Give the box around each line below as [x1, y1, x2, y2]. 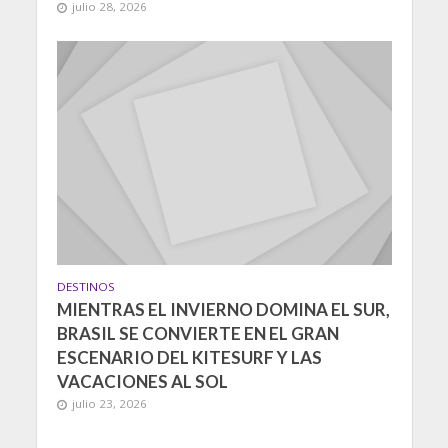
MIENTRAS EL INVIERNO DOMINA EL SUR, [56, 298, 390, 320]
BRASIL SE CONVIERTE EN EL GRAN [56, 322, 339, 344]
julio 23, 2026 [71, 395, 147, 411]
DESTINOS [56, 278, 115, 294]
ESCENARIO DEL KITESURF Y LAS [56, 346, 322, 368]
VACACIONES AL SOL [56, 370, 228, 392]
